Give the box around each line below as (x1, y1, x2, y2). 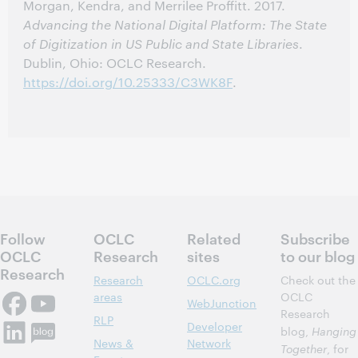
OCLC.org (187, 272, 241, 288)
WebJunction (187, 295, 257, 311)
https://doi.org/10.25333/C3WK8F (23, 74, 233, 90)
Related (187, 228, 241, 248)
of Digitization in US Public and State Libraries (23, 35, 299, 52)
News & (93, 335, 133, 351)
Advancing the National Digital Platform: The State (23, 16, 327, 33)
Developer (187, 318, 242, 334)
